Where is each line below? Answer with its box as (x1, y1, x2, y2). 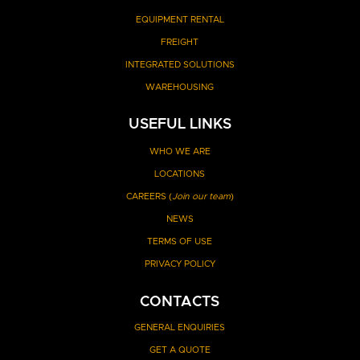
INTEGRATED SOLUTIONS (125, 59, 235, 69)
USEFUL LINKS (128, 117, 231, 132)
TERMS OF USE (147, 236, 213, 246)
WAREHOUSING (145, 82, 215, 92)
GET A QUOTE (149, 345, 211, 354)
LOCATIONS (154, 169, 206, 178)
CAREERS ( (125, 191, 172, 201)
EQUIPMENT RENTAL (135, 14, 224, 24)
